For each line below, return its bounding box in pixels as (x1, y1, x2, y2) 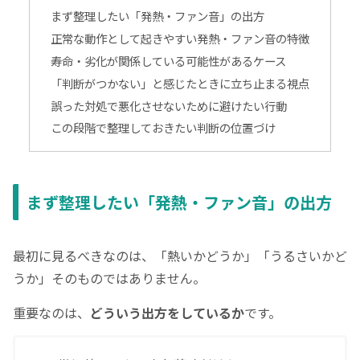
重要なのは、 (13, 302, 90, 322)
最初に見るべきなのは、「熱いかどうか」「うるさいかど (13, 246, 347, 266)
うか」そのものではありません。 (13, 268, 206, 288)
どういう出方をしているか (90, 302, 244, 322)
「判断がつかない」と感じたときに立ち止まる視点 (50, 74, 309, 92)
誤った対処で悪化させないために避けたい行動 (50, 96, 287, 114)
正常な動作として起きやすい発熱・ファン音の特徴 (50, 29, 309, 47)
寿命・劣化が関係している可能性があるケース (50, 51, 286, 69)
